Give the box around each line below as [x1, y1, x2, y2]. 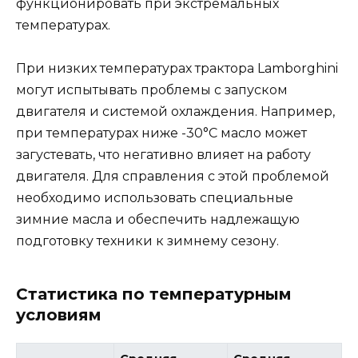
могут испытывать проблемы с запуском [16, 82, 288, 98]
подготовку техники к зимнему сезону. [16, 233, 279, 249]
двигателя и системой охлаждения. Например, [16, 104, 335, 120]
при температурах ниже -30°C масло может [16, 125, 307, 141]
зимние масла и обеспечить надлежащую [16, 212, 300, 228]
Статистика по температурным [16, 284, 292, 304]
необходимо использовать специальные [16, 190, 293, 206]
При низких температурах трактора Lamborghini [16, 61, 338, 77]
